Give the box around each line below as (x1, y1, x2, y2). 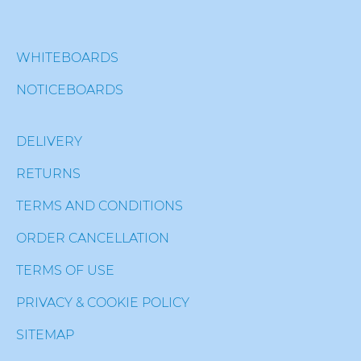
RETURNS (16, 166, 81, 181)
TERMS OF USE (16, 263, 114, 278)
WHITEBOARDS (16, 50, 118, 65)
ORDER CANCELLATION (16, 230, 169, 246)
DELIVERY (16, 134, 82, 149)
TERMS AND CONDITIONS (16, 198, 183, 214)
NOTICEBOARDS (16, 82, 123, 98)
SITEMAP (16, 327, 74, 342)
